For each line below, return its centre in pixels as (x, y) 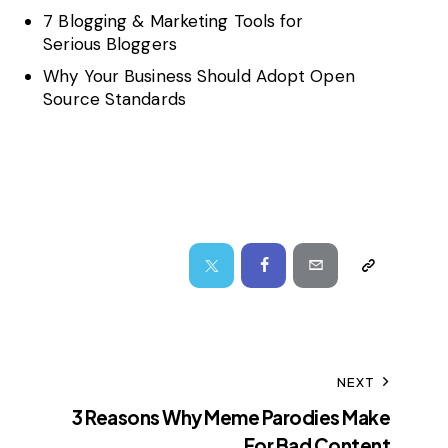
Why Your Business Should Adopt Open (199, 75)
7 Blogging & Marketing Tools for (173, 21)
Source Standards (114, 98)
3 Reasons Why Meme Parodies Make (231, 416)
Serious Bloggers (110, 44)
